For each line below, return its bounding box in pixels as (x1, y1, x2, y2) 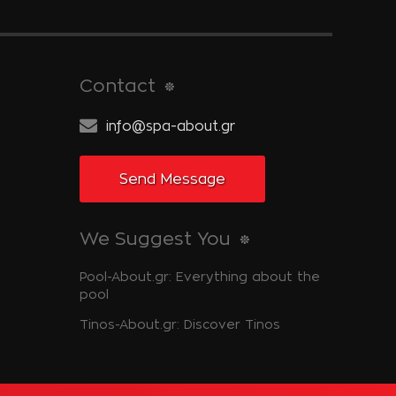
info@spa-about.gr (106, 118, 236, 133)
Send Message (119, 171, 226, 187)
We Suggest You (80, 229, 232, 248)
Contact (80, 76, 156, 95)
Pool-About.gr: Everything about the (80, 270, 321, 283)
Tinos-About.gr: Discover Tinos (80, 317, 281, 331)
